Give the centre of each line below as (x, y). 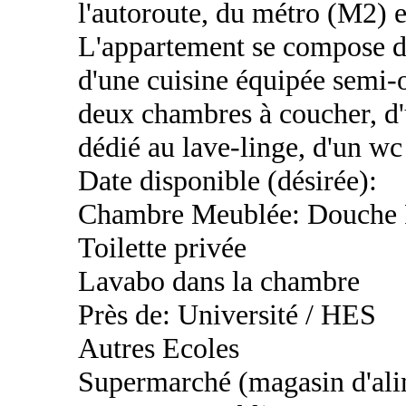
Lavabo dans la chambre (219, 281)
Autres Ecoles (159, 348)
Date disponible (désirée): (227, 181)
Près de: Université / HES (227, 315)
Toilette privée (162, 248)
